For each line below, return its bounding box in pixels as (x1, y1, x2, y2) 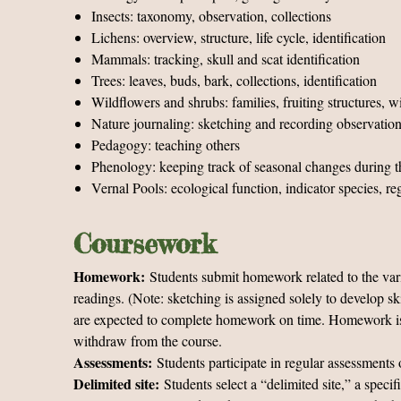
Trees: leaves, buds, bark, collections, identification (91, 71, 377, 90)
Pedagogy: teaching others (91, 135, 240, 154)
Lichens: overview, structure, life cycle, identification (91, 28, 386, 47)
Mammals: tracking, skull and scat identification (91, 49, 360, 68)
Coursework (73, 227, 216, 260)
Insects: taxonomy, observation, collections (91, 6, 331, 25)
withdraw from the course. (73, 331, 222, 350)
